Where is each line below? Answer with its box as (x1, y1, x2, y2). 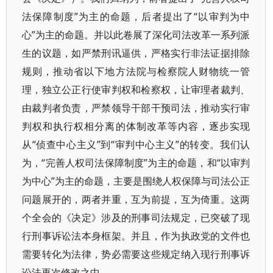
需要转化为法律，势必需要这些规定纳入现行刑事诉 (22, 247, 250, 261)
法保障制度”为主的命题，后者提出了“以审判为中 (22, 10, 250, 23)
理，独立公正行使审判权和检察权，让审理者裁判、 (22, 83, 250, 96)
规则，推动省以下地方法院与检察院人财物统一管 (22, 65, 250, 78)
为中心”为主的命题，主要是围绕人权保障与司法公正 (22, 174, 250, 188)
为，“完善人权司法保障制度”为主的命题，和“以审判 (22, 156, 250, 169)
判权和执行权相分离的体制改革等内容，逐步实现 (22, 119, 250, 133)
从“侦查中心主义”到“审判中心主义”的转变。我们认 (22, 138, 250, 151)
